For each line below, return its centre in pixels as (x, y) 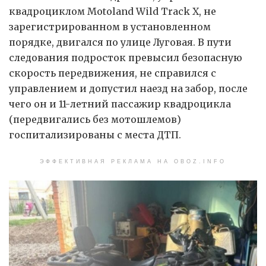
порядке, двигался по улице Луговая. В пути (120, 42)
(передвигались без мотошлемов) (95, 119)
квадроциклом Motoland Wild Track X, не (113, 11)
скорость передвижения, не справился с (113, 73)
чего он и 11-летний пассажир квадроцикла (120, 104)
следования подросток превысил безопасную (126, 57)
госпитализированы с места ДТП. (95, 134)
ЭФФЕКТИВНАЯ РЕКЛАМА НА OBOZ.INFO (133, 161)
